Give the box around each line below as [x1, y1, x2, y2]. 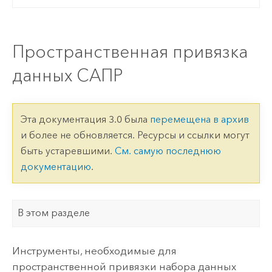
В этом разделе [18, 207, 90, 219]
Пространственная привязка [12, 41, 248, 62]
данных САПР [12, 65, 123, 86]
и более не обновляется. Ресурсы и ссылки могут [20, 129, 250, 141]
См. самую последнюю [114, 145, 221, 157]
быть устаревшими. [20, 145, 115, 157]
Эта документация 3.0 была [20, 114, 150, 126]
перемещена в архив [149, 114, 249, 126]
